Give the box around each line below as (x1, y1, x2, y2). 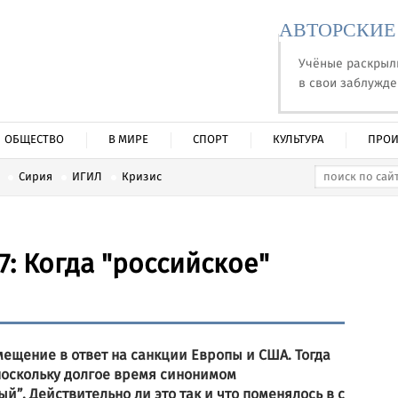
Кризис (122, 168, 162, 187)
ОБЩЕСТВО (4, 131, 64, 149)
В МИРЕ (108, 131, 148, 149)
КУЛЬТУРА (273, 131, 323, 149)
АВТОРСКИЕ (279, 19, 395, 41)
